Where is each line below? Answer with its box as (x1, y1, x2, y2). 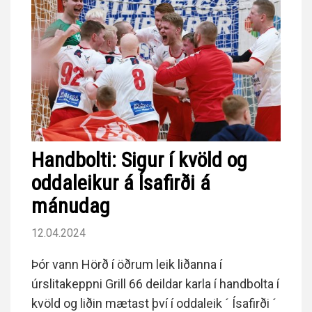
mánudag (31, 194, 110, 219)
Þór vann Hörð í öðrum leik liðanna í (31, 257, 222, 272)
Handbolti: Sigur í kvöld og (31, 148, 247, 173)
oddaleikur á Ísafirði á (31, 171, 210, 196)
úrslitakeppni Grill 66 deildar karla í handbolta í (31, 276, 279, 292)
